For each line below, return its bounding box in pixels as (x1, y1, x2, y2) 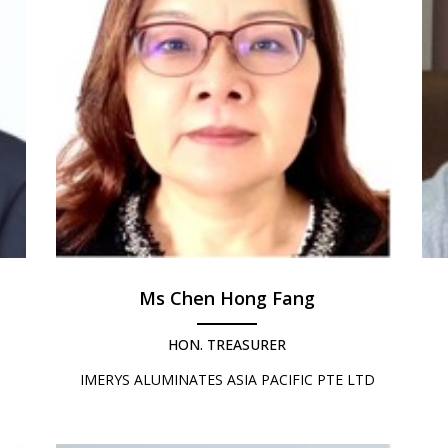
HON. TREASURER (168, 335, 286, 355)
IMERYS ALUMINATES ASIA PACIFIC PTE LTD (79, 370, 375, 390)
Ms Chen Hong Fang (139, 286, 315, 311)
